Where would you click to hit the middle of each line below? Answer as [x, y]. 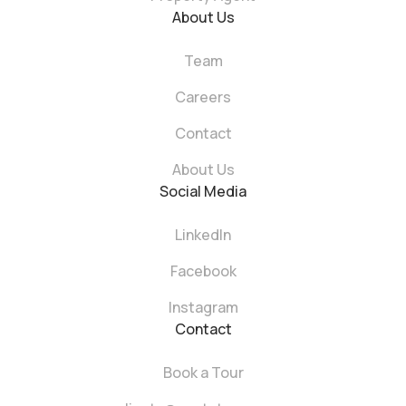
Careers [203, 97]
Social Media [203, 192]
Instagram [203, 308]
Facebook [203, 271]
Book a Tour [203, 373]
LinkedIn [203, 235]
